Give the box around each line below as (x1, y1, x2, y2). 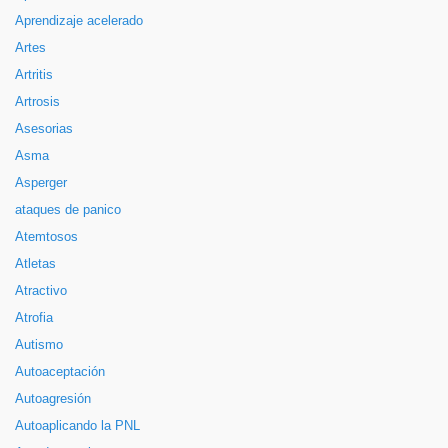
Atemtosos (15, 230, 78, 244)
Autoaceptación (15, 365, 105, 379)
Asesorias (15, 122, 73, 136)
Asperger (15, 176, 67, 190)
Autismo (15, 338, 63, 352)
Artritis (15, 68, 53, 82)
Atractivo (15, 284, 67, 298)
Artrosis (15, 95, 60, 109)
